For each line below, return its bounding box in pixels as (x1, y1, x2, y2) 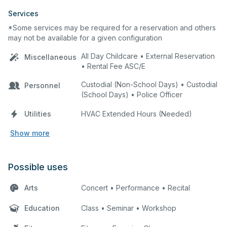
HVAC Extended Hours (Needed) (81, 109, 192, 118)
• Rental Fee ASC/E (81, 61, 145, 70)
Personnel (24, 81, 60, 90)
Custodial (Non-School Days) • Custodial (81, 80, 217, 89)
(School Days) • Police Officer (81, 90, 182, 99)
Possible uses (8, 161, 68, 172)
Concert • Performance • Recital (81, 183, 190, 192)
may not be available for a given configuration (8, 33, 162, 42)
